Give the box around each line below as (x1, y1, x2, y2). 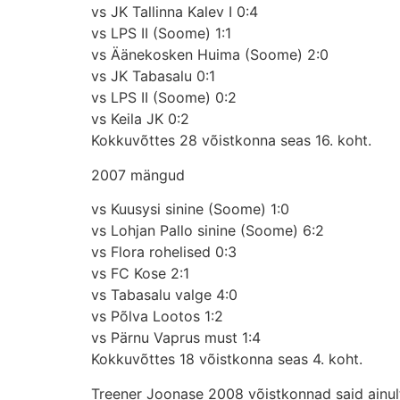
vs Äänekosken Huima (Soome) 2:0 (91, 46, 329, 64)
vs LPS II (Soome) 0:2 (91, 88, 237, 107)
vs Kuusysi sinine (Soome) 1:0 (91, 200, 289, 219)
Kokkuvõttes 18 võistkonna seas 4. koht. (91, 350, 362, 369)
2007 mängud (91, 165, 185, 184)
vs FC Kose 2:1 (91, 264, 189, 283)
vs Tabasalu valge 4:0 (91, 286, 237, 304)
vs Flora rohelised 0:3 (91, 243, 237, 262)
